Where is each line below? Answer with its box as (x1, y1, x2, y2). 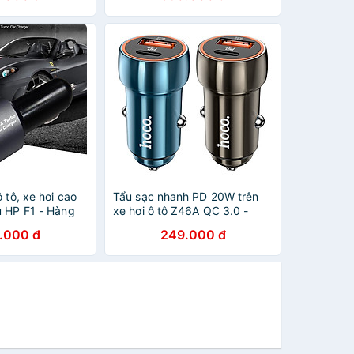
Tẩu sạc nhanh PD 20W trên (113, 190, 259, 203)
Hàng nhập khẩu (113, 218, 200, 232)
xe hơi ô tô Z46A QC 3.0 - (113, 204, 249, 217)
